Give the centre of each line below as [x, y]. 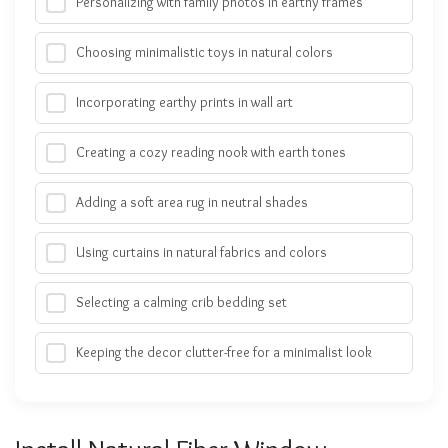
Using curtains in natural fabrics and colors [201, 252]
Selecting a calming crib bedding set [181, 302]
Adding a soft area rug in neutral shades [192, 202]
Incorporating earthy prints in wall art [184, 102]
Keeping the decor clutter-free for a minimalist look [224, 352]
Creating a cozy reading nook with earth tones [211, 152]
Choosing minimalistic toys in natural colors [204, 52]
